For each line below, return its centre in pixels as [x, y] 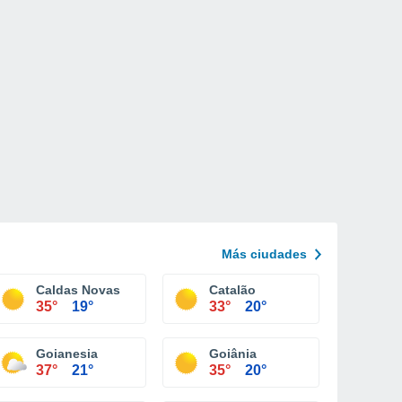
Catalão [232, 290]
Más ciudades [264, 254]
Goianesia [67, 354]
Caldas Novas [78, 290]
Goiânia [233, 354]
